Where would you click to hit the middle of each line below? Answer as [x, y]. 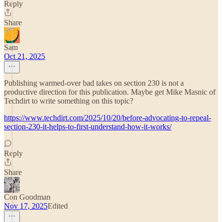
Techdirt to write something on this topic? [69, 101]
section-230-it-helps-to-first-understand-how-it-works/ [88, 127]
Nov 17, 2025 [26, 206]
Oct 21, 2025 [25, 56]
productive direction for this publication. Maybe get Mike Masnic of [110, 92]
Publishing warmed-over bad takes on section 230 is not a [94, 83]
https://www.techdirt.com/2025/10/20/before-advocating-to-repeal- [108, 118]
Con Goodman [27, 197]
